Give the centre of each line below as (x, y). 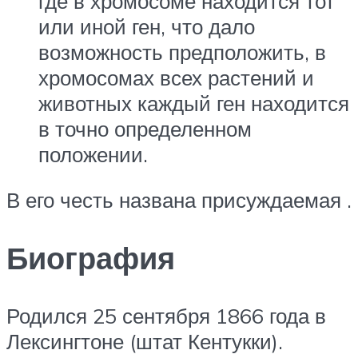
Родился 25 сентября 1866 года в (166, 315)
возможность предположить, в (182, 52)
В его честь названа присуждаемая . (179, 200)
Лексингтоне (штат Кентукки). (145, 341)
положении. (93, 154)
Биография (91, 258)
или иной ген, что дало (147, 26)
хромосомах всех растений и (176, 77)
